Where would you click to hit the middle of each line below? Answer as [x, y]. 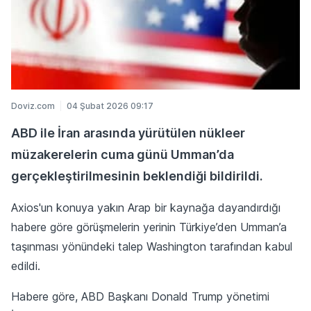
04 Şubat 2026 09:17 [110, 106]
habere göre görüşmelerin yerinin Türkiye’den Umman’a [149, 227]
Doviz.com [33, 106]
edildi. [26, 266]
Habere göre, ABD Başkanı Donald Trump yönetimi [140, 296]
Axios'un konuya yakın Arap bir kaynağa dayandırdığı [146, 207]
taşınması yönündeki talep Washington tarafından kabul [152, 246]
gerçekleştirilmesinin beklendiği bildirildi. [137, 176]
